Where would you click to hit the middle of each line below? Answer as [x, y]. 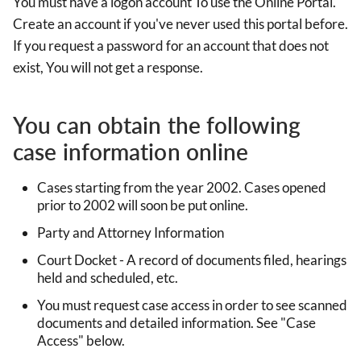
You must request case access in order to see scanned [192, 305]
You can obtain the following [157, 124]
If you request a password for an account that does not [171, 45]
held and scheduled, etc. [108, 277]
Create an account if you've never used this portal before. [180, 23]
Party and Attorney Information [131, 232]
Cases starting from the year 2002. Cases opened [182, 187]
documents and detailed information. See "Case [176, 322]
